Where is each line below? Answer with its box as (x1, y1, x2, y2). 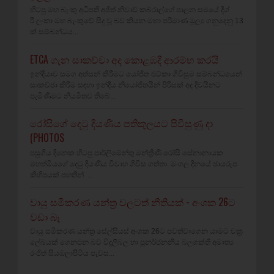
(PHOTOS (30, 130, 64, 146)
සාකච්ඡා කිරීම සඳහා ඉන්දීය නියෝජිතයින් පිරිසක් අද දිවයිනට (30, 80, 221, 89)
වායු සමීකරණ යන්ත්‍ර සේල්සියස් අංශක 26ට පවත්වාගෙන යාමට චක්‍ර (30, 227, 243, 236)
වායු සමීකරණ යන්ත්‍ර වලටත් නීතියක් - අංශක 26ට (30, 194, 235, 209)
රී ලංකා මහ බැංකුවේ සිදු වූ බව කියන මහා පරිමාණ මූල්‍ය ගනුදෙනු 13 (30, 17, 243, 26)
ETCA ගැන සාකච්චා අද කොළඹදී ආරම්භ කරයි (30, 51, 219, 67)
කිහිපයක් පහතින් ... (30, 170, 93, 179)
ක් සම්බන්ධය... (30, 28, 78, 37)
